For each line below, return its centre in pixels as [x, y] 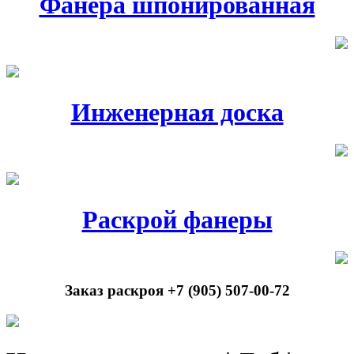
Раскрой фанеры [177, 219]
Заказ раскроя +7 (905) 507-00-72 [177, 290]
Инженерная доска [177, 112]
